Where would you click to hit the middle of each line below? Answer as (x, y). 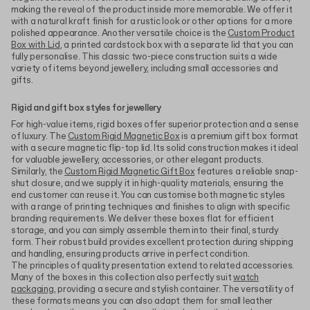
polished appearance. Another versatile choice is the (120, 33)
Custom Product (261, 33)
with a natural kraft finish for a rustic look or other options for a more (152, 21)
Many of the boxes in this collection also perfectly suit (122, 277)
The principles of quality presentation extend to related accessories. (153, 266)
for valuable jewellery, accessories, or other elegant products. (137, 160)
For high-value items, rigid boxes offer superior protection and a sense (155, 125)
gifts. (22, 80)
